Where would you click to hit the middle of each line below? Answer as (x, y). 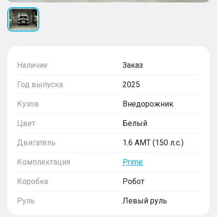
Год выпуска (40, 84)
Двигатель (36, 142)
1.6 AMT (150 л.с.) (153, 142)
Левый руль (145, 201)
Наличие (32, 65)
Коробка (32, 181)
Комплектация (44, 162)
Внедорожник (148, 104)
